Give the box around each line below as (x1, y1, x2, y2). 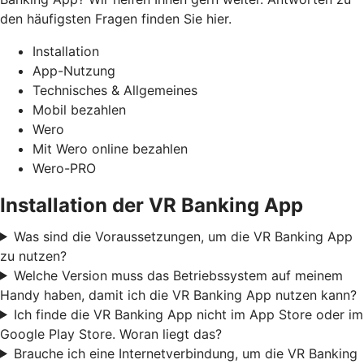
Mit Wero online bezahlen (32, 140, 188, 157)
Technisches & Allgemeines (32, 81, 197, 98)
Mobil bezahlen (32, 101, 126, 118)
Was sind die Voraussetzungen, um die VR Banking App (13, 227, 353, 245)
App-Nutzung (32, 62, 115, 79)
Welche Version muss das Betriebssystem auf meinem (13, 266, 343, 284)
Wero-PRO (32, 159, 96, 176)
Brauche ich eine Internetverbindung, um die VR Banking (13, 344, 357, 362)
